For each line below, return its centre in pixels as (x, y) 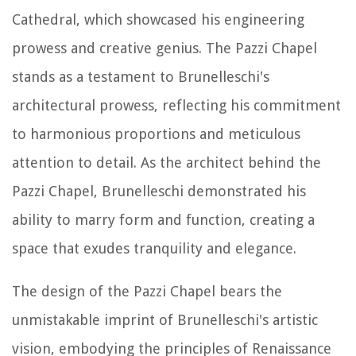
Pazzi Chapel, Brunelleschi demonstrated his (159, 191)
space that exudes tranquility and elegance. (154, 248)
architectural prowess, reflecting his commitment (176, 105)
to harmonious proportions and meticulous (156, 133)
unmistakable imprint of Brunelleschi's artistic (165, 319)
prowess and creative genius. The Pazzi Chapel (164, 48)
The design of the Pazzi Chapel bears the (147, 291)
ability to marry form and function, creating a (163, 219)
